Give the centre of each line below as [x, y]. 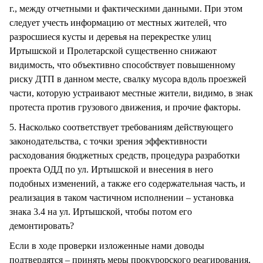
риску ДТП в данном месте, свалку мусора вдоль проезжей [128, 79]
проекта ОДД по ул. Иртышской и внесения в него [111, 169]
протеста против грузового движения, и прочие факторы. [125, 107]
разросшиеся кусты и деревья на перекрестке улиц [110, 36]
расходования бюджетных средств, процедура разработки [125, 155]
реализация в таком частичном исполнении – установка [122, 197]
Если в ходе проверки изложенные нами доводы [107, 245]
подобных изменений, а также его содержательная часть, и [127, 183]
